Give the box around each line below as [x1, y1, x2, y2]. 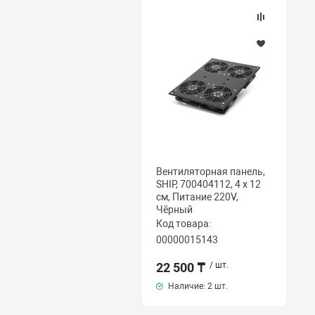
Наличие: [165, 281, 207, 291]
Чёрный [155, 204, 193, 215]
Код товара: [155, 218, 211, 229]
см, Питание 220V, [155, 191, 238, 202]
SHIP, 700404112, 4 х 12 [155, 179, 261, 190]
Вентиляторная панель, [155, 166, 265, 177]
